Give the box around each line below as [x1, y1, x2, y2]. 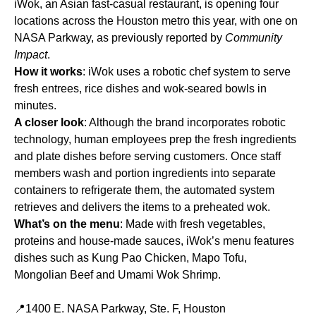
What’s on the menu [14, 218, 120, 231]
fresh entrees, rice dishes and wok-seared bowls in [14, 83, 267, 95]
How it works [14, 66, 83, 78]
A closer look [14, 116, 84, 129]
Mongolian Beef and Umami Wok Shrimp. [14, 269, 221, 281]
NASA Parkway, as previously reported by [14, 32, 225, 44]
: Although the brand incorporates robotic [84, 116, 286, 129]
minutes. [14, 99, 59, 112]
